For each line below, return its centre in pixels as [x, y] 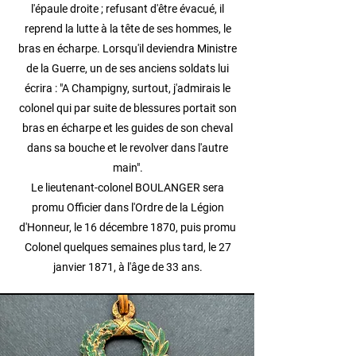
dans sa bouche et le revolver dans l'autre [128, 148]
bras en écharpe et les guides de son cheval [128, 128]
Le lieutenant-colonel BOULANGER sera [128, 188]
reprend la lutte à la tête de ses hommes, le [128, 29]
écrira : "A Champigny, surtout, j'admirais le [128, 88]
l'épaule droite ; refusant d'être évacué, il [128, 9]
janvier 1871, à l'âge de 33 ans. [128, 267]
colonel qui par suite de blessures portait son [128, 108]
